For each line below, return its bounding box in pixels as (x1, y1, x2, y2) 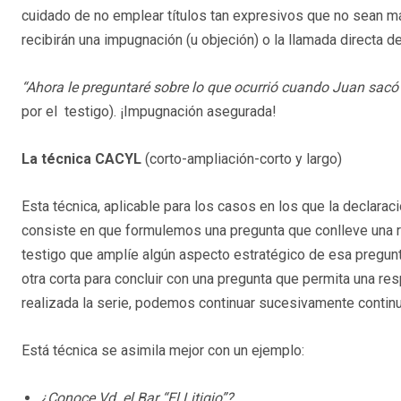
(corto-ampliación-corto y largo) (145, 149, 342, 167)
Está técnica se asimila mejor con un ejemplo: (21, 341, 304, 359)
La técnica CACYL (21, 149, 145, 167)
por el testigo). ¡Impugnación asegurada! (21, 102, 277, 120)
